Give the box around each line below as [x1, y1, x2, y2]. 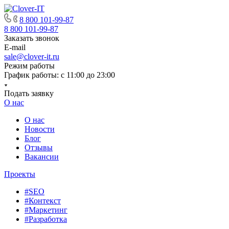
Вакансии [25, 152, 59, 161]
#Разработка [25, 215, 67, 223]
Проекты [4, 170, 35, 178]
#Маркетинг [25, 205, 67, 214]
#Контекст [25, 196, 61, 205]
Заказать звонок [4, 34, 59, 42]
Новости [25, 125, 55, 133]
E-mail [4, 43, 26, 52]
